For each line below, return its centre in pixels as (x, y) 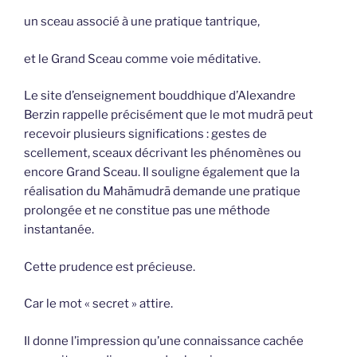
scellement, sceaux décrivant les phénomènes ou (163, 153)
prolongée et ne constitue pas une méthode (147, 211)
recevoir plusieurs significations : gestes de (145, 134)
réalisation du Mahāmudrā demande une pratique (162, 192)
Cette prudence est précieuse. (110, 267)
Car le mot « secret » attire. (98, 304)
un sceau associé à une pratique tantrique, (142, 22)
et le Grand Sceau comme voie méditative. (142, 59)
